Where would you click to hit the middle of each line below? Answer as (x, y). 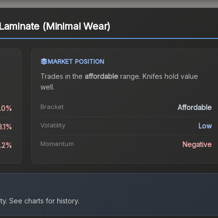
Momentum (57, 144)
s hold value (178, 76)
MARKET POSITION (76, 62)
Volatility (53, 125)
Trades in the (62, 76)
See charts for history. (43, 201)
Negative (197, 145)
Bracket (52, 107)
